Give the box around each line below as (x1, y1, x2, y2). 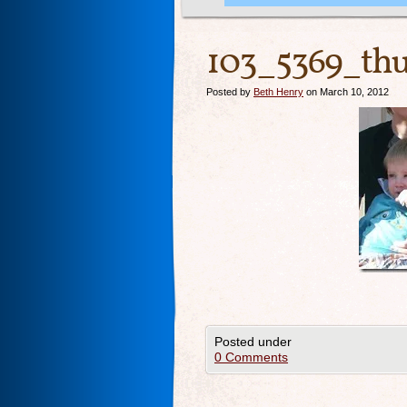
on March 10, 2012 (303, 86, 389, 97)
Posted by (206, 86, 253, 97)
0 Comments (214, 350, 288, 364)
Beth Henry (253, 86, 303, 97)
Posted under (214, 334, 292, 349)
